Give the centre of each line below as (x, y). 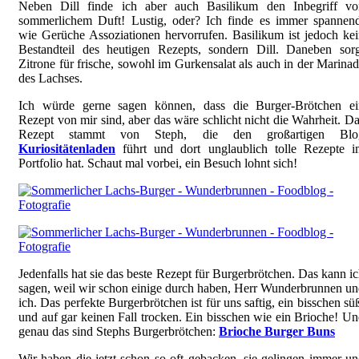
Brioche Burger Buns (277, 332)
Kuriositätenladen (67, 149)
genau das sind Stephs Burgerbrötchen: (119, 332)
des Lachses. (50, 79)
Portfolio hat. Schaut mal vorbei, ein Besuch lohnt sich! (158, 163)
